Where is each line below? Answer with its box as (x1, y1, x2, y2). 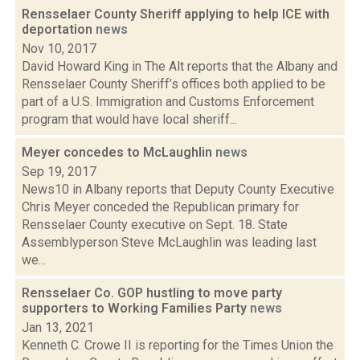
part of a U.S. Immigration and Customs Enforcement (22, 94, 314, 109)
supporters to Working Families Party (22, 301, 250, 316)
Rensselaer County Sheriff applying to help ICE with (22, 6, 329, 22)
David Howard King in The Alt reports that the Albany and (22, 59, 337, 74)
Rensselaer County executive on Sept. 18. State (22, 217, 288, 232)
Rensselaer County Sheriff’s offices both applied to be (22, 76, 325, 92)
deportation (22, 22, 96, 37)
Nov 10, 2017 (22, 41, 96, 56)
